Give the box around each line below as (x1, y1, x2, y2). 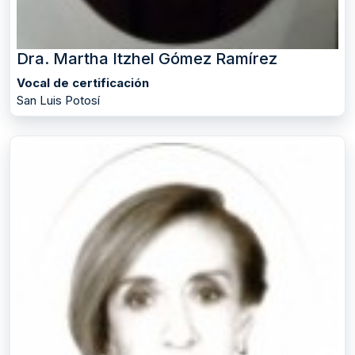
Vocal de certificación (17, 75, 149, 91)
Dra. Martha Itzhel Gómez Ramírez (17, 49, 277, 69)
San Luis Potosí (17, 93, 100, 109)
